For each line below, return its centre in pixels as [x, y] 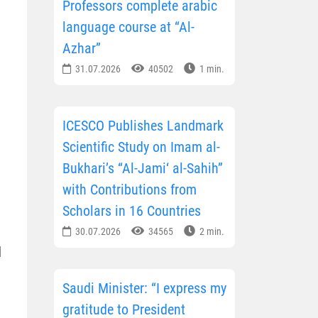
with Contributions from [130, 190]
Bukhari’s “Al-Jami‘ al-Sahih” [143, 169]
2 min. [211, 232]
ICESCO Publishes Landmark [143, 126]
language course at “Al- [128, 27]
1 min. [211, 69]
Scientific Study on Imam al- [141, 147]
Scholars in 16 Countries [132, 211]
